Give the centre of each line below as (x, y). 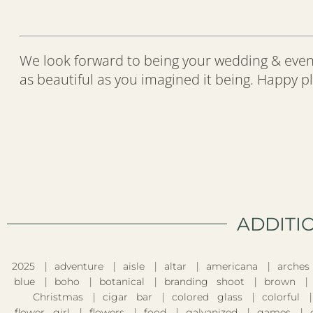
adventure (79, 266)
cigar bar (128, 297)
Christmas (58, 297)
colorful (281, 297)
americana (232, 266)
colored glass (207, 297)
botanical (122, 281)
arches (293, 266)
